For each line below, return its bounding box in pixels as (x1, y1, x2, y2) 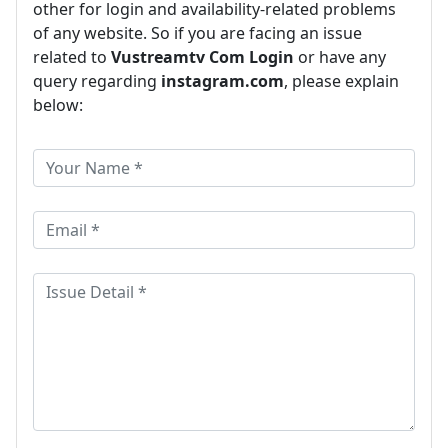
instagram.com (161, 70, 284, 92)
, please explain (284, 70, 399, 92)
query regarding (33, 70, 161, 92)
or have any (294, 46, 386, 68)
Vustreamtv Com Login (111, 46, 294, 68)
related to (33, 46, 111, 68)
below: (33, 94, 83, 116)
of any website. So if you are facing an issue (33, 22, 362, 44)
